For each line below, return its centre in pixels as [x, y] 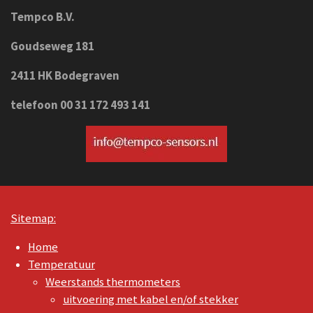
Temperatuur [61, 265]
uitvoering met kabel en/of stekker [151, 300]
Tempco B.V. [43, 16]
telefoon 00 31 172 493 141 [81, 104]
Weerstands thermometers [113, 282]
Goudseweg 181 [52, 46]
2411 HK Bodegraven [66, 75]
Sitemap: [33, 218]
